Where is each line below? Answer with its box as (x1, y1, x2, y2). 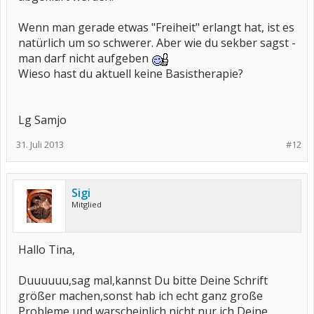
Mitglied (71, 199, 102, 210)
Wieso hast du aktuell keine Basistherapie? (18, 66, 243, 81)
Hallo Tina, (18, 242, 75, 257)
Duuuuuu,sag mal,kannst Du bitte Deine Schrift (18, 273, 268, 288)
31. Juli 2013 (16, 138, 64, 151)
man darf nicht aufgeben (18, 50, 151, 66)
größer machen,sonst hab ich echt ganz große (18, 288, 263, 303)
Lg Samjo (18, 112, 67, 128)
